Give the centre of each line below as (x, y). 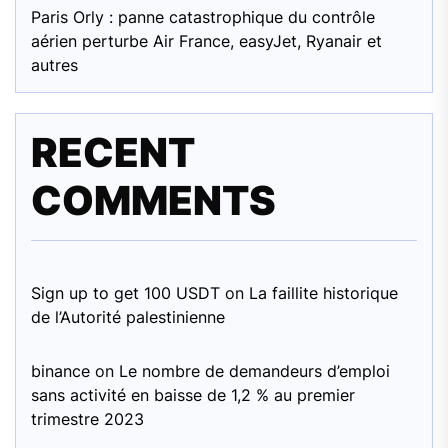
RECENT (113, 152)
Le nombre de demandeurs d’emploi (254, 370)
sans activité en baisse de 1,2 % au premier (193, 394)
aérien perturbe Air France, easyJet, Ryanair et (206, 40)
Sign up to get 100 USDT (125, 292)
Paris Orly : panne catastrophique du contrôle (203, 16)
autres (54, 64)
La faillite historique (323, 292)
